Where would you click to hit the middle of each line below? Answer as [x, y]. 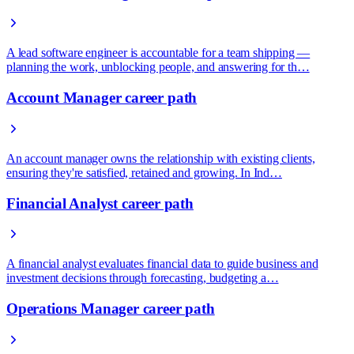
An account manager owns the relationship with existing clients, [161, 158]
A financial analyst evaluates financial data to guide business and [162, 264]
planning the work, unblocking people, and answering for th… [158, 67]
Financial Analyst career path [100, 203]
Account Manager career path [102, 98]
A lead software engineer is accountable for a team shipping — [158, 53]
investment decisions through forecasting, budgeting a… [143, 278]
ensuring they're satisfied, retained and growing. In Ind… [144, 172]
